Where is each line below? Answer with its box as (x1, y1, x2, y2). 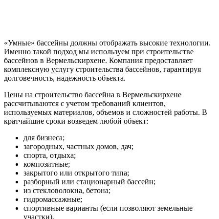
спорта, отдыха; (23, 151, 76, 160)
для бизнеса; (23, 133, 65, 142)
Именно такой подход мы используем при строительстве (4, 47, 194, 56)
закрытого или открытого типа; (23, 169, 129, 177)
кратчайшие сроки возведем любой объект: (4, 117, 148, 126)
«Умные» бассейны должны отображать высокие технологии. (4, 39, 211, 47)
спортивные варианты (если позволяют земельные (23, 204, 193, 213)
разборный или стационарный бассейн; (23, 177, 155, 186)
